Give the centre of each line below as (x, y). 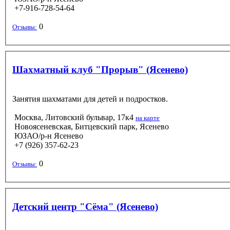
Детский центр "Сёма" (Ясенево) (85, 206)
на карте (148, 118)
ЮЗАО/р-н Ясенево (48, 136)
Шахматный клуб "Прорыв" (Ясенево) (100, 69)
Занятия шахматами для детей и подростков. (90, 99)
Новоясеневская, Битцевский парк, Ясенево (91, 126)
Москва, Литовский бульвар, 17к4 (74, 117)
